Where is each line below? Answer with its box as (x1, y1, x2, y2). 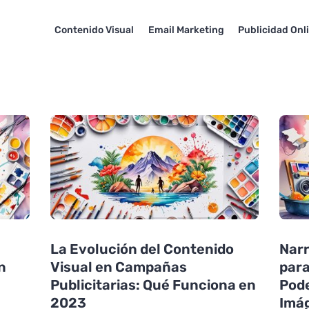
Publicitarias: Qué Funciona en (50, 277, 256, 294)
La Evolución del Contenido (50, 241, 234, 258)
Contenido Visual (54, 23, 134, 36)
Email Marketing (148, 23, 224, 36)
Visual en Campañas (50, 259, 187, 276)
